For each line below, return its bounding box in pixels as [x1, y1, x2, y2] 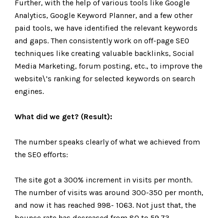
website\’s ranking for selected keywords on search [15, 74, 195, 83]
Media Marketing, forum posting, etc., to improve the [15, 61, 202, 71]
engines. [15, 87, 44, 96]
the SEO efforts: [15, 150, 68, 159]
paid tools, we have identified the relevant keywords [15, 23, 198, 33]
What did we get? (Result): [15, 112, 114, 121]
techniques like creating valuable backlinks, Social [15, 49, 194, 58]
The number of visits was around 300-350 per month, [15, 188, 203, 197]
